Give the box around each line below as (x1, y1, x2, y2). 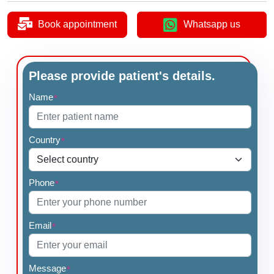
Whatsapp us (183, 19, 240, 29)
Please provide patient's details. (29, 69, 215, 83)
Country (29, 135, 61, 146)
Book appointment (38, 19, 117, 29)
